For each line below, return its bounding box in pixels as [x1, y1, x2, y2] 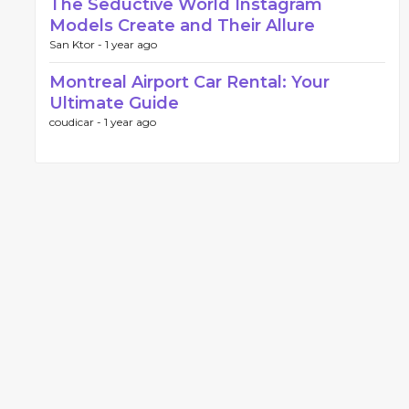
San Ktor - [49, 37, 105, 51]
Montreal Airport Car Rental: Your [49, 72, 330, 92]
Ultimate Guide [49, 93, 179, 113]
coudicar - [49, 115, 104, 129]
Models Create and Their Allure [49, 16, 315, 36]
